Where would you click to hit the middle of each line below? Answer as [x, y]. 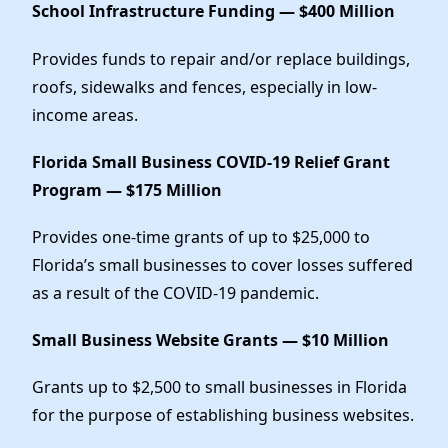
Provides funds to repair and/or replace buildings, [221, 58]
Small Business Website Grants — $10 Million [210, 340]
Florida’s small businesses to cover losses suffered [222, 264]
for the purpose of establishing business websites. [223, 415]
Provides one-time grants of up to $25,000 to [201, 236]
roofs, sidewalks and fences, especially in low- [204, 86]
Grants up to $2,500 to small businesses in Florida [219, 387]
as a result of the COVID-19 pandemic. [175, 292]
